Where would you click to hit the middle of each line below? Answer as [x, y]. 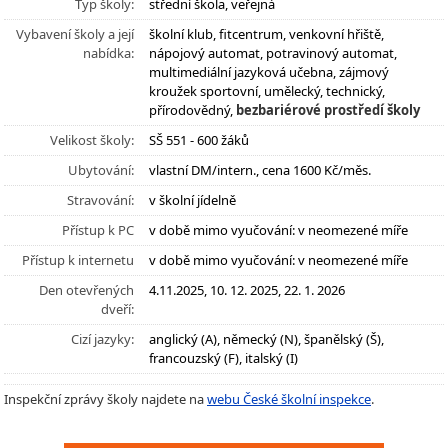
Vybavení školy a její [75, 34]
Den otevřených [86, 290]
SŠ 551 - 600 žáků [199, 140]
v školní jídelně [192, 200]
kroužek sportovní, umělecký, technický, [267, 91]
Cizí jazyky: [102, 339]
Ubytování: [101, 170]
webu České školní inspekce [289, 399]
